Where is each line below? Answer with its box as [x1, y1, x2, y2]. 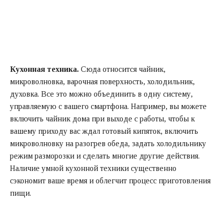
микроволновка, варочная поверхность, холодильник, [10, 77, 195, 86]
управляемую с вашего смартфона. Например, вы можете [10, 102, 207, 111]
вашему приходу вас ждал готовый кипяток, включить [10, 126, 198, 135]
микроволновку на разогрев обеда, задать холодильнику [10, 139, 206, 148]
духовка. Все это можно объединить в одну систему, [10, 89, 193, 98]
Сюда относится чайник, [79, 64, 166, 73]
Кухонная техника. [10, 64, 79, 73]
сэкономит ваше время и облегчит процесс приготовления [10, 176, 211, 185]
